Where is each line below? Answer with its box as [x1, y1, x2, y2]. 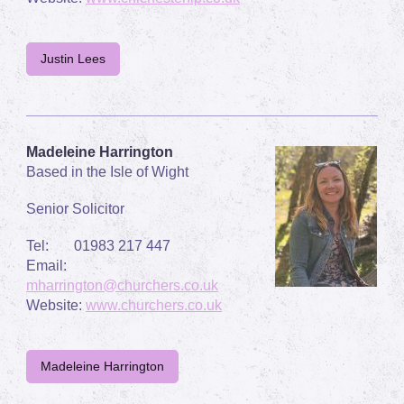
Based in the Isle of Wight [26, 163, 188, 179]
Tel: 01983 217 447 [26, 237, 170, 253]
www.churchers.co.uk [86, 297, 222, 313]
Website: [26, 297, 86, 313]
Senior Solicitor [26, 200, 124, 216]
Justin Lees [41, 50, 106, 66]
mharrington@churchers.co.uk [26, 277, 218, 293]
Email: [26, 257, 78, 273]
